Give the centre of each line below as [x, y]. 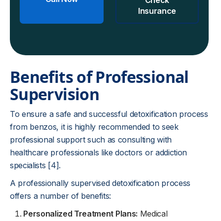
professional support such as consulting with [91, 140]
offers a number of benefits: [61, 196]
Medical [152, 214]
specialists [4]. [35, 165]
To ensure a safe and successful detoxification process [109, 114]
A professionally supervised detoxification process [100, 183]
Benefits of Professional [99, 77]
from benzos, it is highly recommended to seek [94, 127]
